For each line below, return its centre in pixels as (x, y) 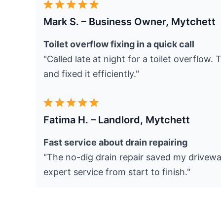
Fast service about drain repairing (115, 143)
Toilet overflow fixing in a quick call (119, 44)
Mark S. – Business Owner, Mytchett (129, 22)
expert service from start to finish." (117, 172)
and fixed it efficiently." (91, 74)
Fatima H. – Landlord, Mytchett (117, 120)
